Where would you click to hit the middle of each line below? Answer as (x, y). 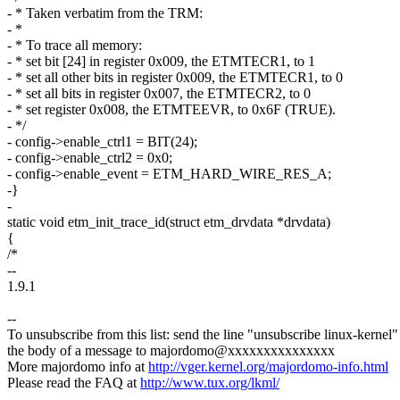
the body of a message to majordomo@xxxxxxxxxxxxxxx (171, 351)
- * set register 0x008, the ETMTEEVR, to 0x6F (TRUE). (171, 110)
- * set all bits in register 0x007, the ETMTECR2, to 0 (159, 94)
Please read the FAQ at (74, 383)
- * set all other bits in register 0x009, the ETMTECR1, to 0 (175, 78)
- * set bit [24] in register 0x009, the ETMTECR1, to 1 (161, 62)
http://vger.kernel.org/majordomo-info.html (268, 367)
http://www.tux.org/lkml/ (210, 383)
